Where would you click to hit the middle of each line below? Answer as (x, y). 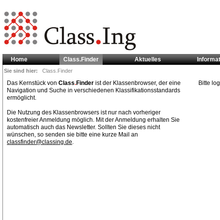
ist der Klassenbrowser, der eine (137, 83)
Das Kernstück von (33, 83)
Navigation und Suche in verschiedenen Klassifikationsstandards (94, 90)
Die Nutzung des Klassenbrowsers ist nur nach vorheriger (84, 112)
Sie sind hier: (23, 71)
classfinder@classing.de (40, 142)
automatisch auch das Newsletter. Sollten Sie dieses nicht (83, 127)
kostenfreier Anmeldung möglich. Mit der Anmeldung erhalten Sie (93, 120)
